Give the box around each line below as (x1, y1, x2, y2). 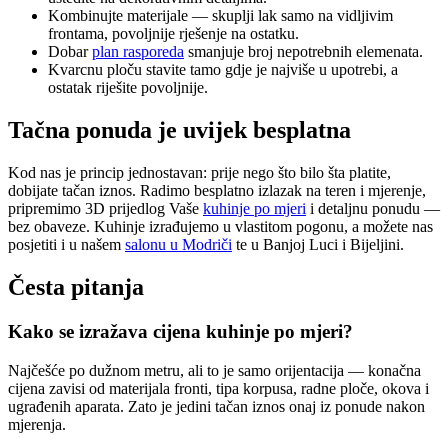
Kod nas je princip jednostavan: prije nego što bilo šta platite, (8, 164, 391, 182)
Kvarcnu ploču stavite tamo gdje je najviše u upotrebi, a (48, 61, 398, 79)
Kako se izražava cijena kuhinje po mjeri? (8, 320, 353, 342)
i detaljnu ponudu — (306, 200, 440, 218)
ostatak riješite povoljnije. (48, 79, 208, 97)
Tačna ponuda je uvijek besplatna (8, 117, 351, 144)
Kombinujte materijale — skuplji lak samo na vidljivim (48, 7, 393, 25)
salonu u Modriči (125, 236, 232, 254)
